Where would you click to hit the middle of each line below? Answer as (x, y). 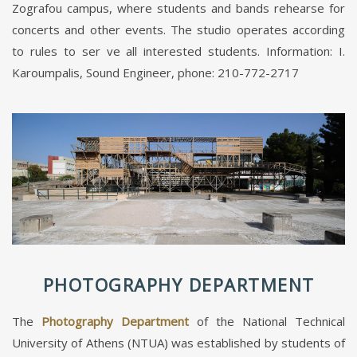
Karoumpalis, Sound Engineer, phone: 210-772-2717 (155, 73)
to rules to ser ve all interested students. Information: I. (178, 51)
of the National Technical (271, 321)
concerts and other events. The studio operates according (178, 30)
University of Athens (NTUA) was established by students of (178, 342)
